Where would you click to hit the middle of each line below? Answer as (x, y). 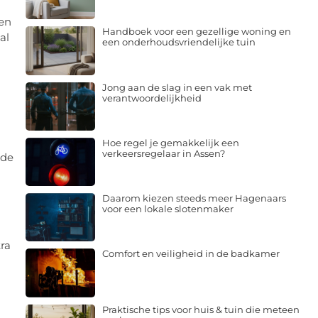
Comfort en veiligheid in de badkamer (191, 254)
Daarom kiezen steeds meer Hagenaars (194, 198)
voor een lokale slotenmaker (168, 209)
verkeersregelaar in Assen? (163, 153)
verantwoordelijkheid (152, 98)
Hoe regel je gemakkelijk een (170, 142)
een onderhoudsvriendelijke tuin (179, 42)
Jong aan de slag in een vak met (177, 87)
